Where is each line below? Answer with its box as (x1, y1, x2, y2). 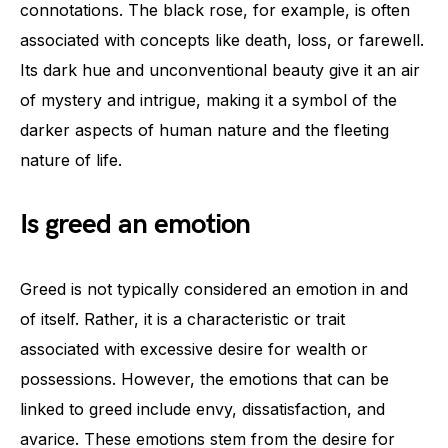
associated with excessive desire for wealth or (20, 338, 368, 359)
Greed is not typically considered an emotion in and (20, 278, 408, 299)
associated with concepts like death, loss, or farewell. (20, 29, 424, 50)
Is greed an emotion (20, 207, 251, 241)
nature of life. (20, 149, 122, 170)
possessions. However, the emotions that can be (20, 368, 389, 389)
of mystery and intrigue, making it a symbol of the (20, 89, 397, 110)
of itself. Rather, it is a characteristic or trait (20, 308, 345, 329)
